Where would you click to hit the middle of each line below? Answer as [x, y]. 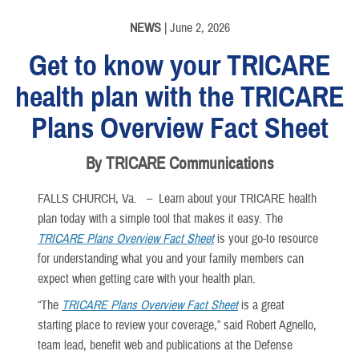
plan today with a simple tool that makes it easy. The [160, 219]
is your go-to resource [268, 239]
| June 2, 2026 [195, 28]
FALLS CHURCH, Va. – [98, 199]
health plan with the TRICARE [179, 97]
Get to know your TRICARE [179, 66]
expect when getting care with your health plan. [147, 279]
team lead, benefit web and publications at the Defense [165, 346]
